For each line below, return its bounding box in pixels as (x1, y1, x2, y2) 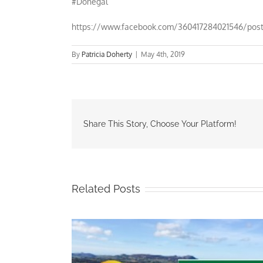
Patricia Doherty (82, 50, 132, 59)
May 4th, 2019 (141, 50, 185, 59)
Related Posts (72, 183, 140, 195)
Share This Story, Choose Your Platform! (83, 119, 237, 129)
